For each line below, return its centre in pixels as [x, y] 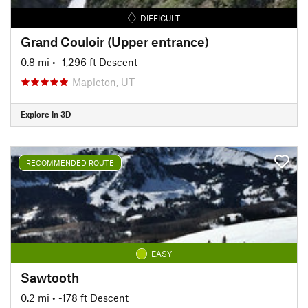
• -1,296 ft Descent [95, 62]
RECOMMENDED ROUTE [70, 163]
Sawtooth [50, 277]
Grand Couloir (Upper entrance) [115, 41]
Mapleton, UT [103, 81]
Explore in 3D [46, 114]
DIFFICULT [161, 18]
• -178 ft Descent [90, 297]
